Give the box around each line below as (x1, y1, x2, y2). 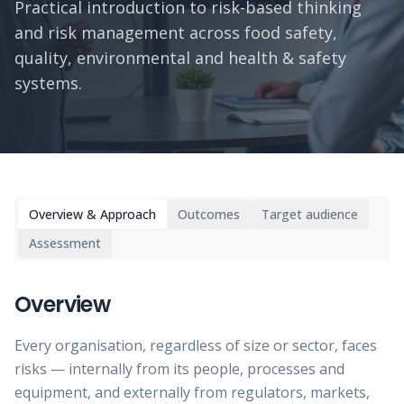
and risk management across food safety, (14, 22, 337, 43)
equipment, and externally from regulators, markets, (14, 382, 370, 402)
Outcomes (178, 206, 240, 223)
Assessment (29, 234, 101, 252)
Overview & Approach (29, 206, 156, 223)
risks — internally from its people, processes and (14, 359, 344, 379)
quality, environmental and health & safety (14, 47, 346, 69)
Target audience (262, 206, 358, 223)
